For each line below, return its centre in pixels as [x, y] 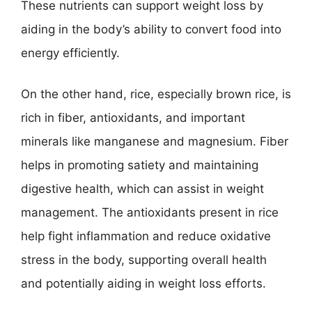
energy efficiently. [70, 53]
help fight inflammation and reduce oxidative [146, 236]
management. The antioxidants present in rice [150, 212]
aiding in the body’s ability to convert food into [151, 29]
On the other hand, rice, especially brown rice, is [156, 94]
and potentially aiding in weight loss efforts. [143, 283]
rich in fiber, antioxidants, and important [133, 118]
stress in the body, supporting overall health [144, 260]
